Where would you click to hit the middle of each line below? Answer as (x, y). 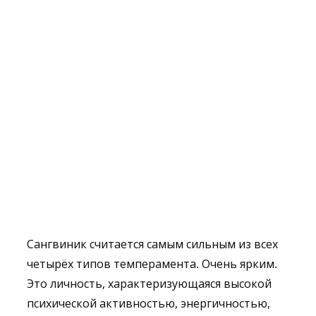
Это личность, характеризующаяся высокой (149, 284)
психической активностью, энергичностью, (148, 303)
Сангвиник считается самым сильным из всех (152, 244)
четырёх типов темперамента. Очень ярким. (152, 264)
